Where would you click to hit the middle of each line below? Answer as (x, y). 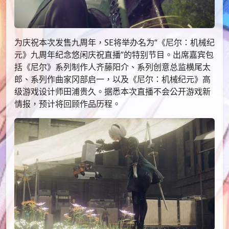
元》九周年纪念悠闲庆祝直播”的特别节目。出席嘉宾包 (114, 54)
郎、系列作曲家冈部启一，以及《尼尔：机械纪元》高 (112, 79)
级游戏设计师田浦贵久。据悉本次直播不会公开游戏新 (112, 91)
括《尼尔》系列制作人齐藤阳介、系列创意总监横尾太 (112, 67)
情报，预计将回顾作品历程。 (67, 104)
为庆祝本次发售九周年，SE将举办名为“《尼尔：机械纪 (114, 42)
